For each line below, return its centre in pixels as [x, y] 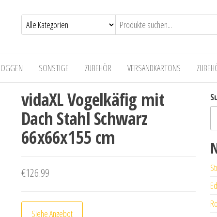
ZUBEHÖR [98, 68]
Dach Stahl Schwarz [85, 118]
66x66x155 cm [68, 137]
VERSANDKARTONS [154, 68]
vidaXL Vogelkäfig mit [93, 100]
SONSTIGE [54, 68]
